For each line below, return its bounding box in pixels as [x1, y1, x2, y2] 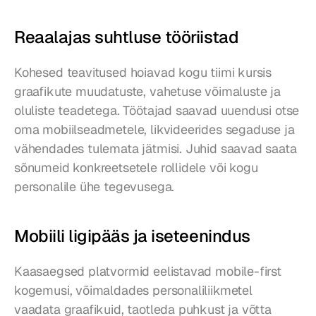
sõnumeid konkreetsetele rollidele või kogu [14, 159, 258, 176]
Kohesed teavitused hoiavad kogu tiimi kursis [14, 63, 272, 80]
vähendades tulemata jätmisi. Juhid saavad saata [14, 140, 297, 157]
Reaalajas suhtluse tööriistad [14, 25, 239, 48]
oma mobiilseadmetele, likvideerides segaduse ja [14, 121, 295, 138]
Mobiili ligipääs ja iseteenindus [14, 224, 250, 247]
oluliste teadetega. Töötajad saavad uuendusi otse [14, 102, 300, 119]
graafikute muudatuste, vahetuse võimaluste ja [14, 83, 281, 99]
